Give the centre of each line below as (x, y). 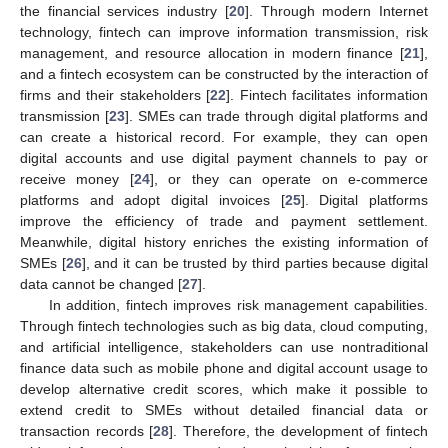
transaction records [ (87, 430)
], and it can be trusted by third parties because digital (255, 262)
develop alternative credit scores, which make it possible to (224, 388)
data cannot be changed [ (101, 283)
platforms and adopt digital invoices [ (152, 199)
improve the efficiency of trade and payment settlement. (224, 220)
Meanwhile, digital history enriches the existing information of (224, 241)
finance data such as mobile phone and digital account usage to (224, 367)
